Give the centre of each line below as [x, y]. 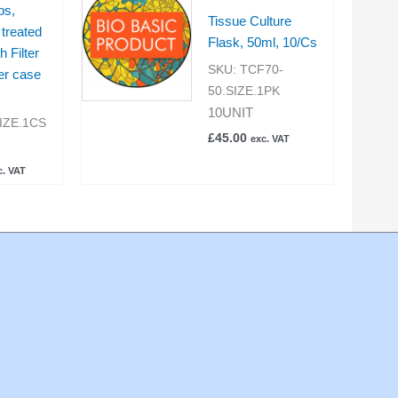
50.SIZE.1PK [243, 92]
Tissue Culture [249, 20]
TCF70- [261, 70]
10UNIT [230, 113]
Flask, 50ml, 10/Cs [262, 42]
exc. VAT [270, 139]
